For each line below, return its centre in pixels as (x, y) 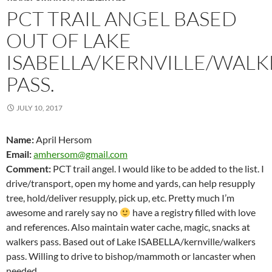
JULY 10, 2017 (39, 108)
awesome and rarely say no (63, 212)
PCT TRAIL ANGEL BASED (121, 19)
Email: (19, 154)
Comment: (29, 169)
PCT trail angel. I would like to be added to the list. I (158, 169)
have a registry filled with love (193, 212)
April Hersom (63, 140)
